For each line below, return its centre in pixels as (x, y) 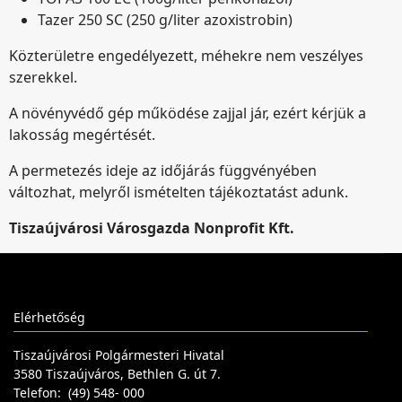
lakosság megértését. (82, 135)
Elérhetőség (49, 317)
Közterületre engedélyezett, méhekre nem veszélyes (186, 56)
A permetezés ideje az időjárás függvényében (163, 170)
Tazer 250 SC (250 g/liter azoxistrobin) (165, 20)
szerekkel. (43, 77)
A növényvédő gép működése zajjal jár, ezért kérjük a (188, 113)
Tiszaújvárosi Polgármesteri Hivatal (119, 355)
